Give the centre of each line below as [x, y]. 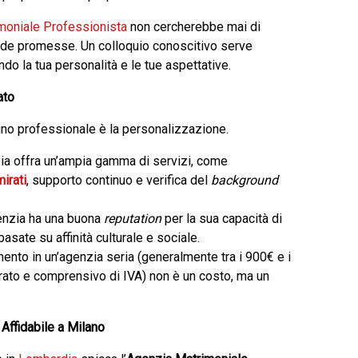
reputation [133, 219]
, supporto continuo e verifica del [119, 180]
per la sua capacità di [222, 219]
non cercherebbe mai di [194, 27]
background [245, 180]
